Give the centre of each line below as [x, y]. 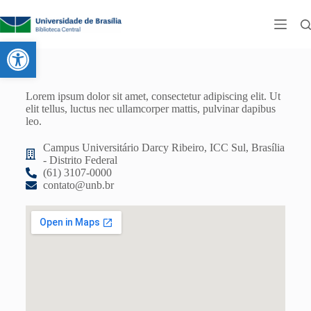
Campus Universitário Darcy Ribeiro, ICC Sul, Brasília [163, 148]
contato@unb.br [78, 185]
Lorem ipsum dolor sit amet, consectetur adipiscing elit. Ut [153, 96]
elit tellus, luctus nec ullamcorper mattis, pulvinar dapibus [150, 109]
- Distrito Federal [80, 160]
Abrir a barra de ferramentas [132, 48]
